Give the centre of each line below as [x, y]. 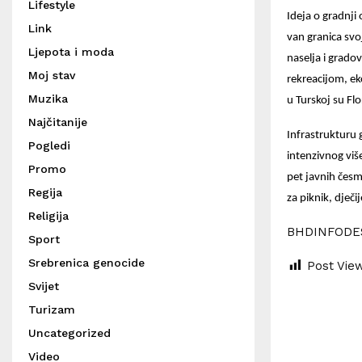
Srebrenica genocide [86, 263]
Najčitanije [58, 122]
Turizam [52, 309]
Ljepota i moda [71, 52]
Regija [45, 192]
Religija [48, 216]
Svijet [44, 286]
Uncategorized [69, 333]
